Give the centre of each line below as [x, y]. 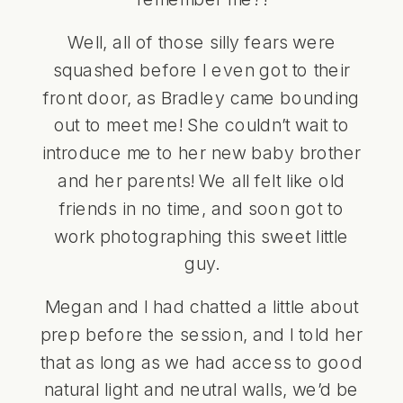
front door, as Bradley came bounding [201, 97]
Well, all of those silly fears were [201, 41]
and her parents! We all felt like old [201, 179]
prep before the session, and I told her [201, 333]
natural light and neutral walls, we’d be [201, 389]
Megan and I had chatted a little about [201, 305]
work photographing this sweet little [201, 235]
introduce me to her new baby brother [201, 152]
